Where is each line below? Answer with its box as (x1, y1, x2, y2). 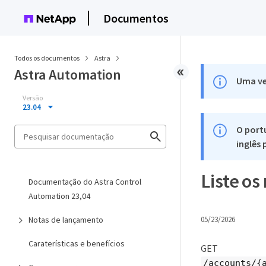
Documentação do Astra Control (28, 176, 141, 187)
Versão (23, 93, 43, 102)
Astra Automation (14, 65, 121, 84)
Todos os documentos (14, 53, 80, 62)
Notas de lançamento (28, 214, 103, 225)
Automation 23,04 (28, 191, 90, 201)
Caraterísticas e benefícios (28, 238, 125, 249)
